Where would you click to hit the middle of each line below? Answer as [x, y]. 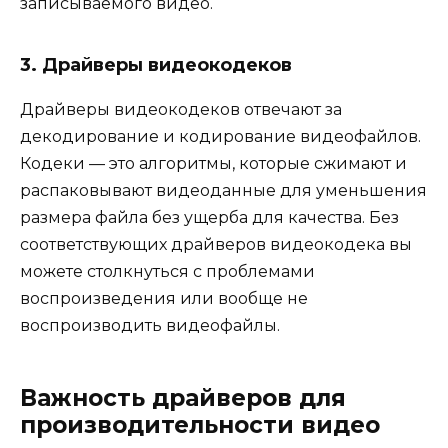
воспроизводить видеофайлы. [150, 326]
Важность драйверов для [183, 398]
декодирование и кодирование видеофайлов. [220, 137]
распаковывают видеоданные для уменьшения [223, 191]
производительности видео [200, 425]
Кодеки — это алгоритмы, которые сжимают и [213, 164]
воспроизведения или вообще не [164, 299]
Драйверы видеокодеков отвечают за [181, 110]
